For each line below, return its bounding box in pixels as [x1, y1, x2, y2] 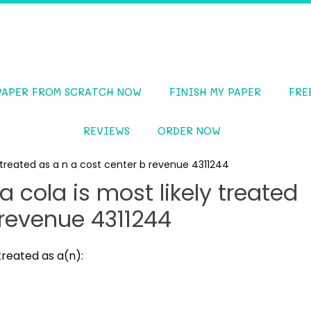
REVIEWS [83, 123, 130, 137]
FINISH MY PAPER [169, 84, 261, 99]
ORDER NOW [158, 123, 221, 137]
